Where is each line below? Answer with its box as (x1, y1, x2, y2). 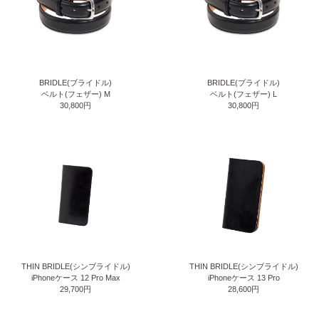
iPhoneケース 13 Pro (207, 273, 280, 283)
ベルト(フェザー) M (41, 89, 110, 98)
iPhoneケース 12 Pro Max (31, 273, 120, 283)
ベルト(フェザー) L (210, 89, 277, 98)
